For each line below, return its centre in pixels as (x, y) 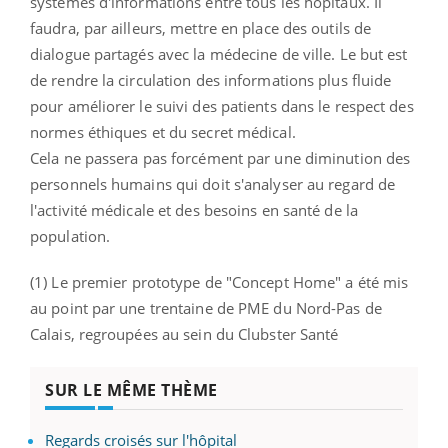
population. (72, 235)
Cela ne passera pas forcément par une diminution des (220, 157)
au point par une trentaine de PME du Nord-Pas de (206, 307)
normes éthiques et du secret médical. (163, 131)
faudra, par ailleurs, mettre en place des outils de (201, 27)
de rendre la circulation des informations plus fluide (211, 79)
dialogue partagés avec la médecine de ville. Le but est (219, 53)
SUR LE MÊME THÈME (131, 389)
